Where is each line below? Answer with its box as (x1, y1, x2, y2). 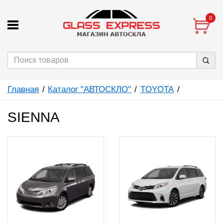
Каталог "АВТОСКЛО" (48, 84, 131, 94)
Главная (7, 84, 39, 94)
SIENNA (7, 109, 60, 125)
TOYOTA (140, 84, 174, 94)
